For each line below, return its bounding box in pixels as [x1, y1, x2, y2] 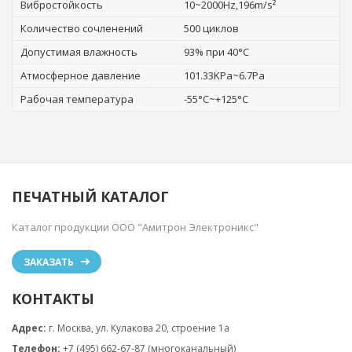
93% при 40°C [184, 45, 249, 59]
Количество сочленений [20, 21, 143, 35]
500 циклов [184, 21, 239, 35]
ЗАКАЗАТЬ [24, 255, 74, 269]
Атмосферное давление [20, 68, 141, 82]
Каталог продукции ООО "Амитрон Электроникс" [12, 220, 258, 234]
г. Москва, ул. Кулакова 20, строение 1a [49, 321, 229, 335]
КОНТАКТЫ [12, 289, 94, 308]
